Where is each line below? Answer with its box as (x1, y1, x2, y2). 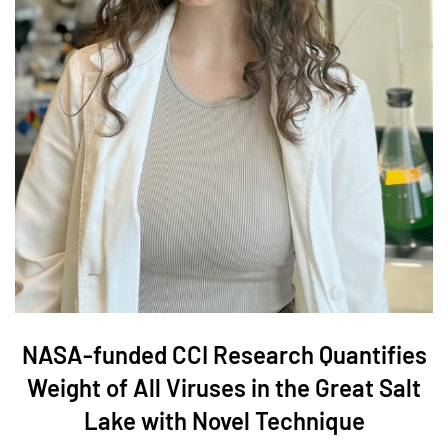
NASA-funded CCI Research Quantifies (21, 339, 427, 369)
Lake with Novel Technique (83, 405, 365, 435)
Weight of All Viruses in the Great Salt (27, 372, 421, 402)
